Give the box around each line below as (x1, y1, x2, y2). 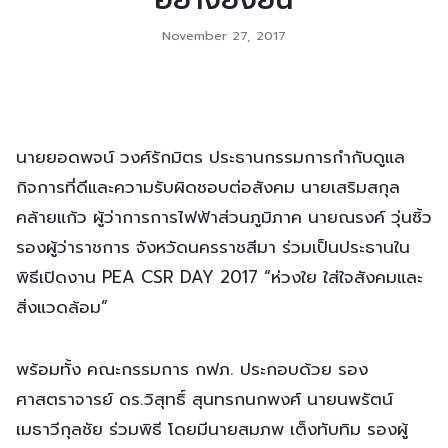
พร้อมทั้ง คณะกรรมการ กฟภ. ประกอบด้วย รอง (16, 355, 368, 382)
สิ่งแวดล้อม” (16, 293, 108, 320)
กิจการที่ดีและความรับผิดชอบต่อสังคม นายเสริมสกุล (16, 173, 400, 200)
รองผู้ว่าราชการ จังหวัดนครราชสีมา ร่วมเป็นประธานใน (16, 233, 410, 260)
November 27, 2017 (162, 25, 286, 45)
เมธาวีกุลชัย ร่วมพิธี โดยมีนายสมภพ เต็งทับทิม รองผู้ (16, 415, 408, 442)
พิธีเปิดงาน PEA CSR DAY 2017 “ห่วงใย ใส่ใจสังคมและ (16, 263, 423, 290)
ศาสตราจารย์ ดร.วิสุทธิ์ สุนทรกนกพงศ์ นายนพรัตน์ (16, 385, 393, 412)
